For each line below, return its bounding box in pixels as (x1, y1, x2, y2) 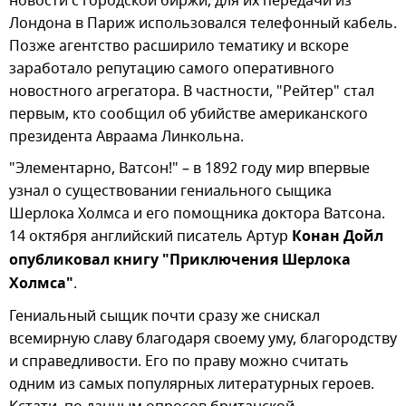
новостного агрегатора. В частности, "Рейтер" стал (9, 80, 374, 102)
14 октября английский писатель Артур (9, 225, 292, 247)
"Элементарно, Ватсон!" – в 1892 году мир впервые (9, 157, 370, 179)
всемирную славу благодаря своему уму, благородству (9, 327, 397, 350)
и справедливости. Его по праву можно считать (9, 350, 349, 372)
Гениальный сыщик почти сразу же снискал (9, 304, 320, 327)
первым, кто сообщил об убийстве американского (9, 102, 368, 125)
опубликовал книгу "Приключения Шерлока (9, 248, 351, 273)
